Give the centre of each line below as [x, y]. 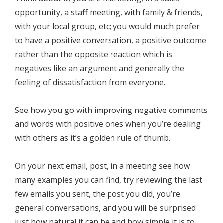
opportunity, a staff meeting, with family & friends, [109, 12]
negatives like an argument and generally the [100, 68]
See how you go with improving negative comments [111, 110]
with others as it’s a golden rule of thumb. [93, 138]
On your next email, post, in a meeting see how [102, 166]
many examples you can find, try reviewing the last [109, 180]
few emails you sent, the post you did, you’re [98, 194]
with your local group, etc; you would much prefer [107, 26]
